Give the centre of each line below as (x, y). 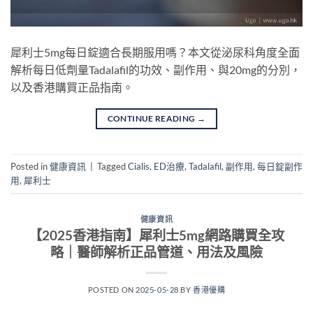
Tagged (112, 167)
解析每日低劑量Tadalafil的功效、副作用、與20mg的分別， (156, 70)
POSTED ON (112, 289)
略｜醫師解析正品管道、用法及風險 (156, 252)
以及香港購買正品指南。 (72, 87)
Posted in (30, 167)
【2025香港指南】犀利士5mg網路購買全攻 (156, 235)
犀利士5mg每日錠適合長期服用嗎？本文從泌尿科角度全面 (155, 52)
